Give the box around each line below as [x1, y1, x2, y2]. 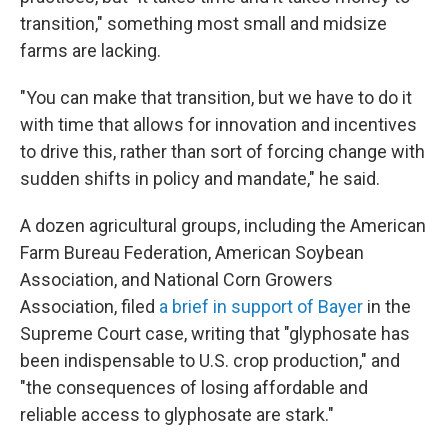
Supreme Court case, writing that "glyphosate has [20, 323, 410, 344]
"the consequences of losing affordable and [20, 377, 368, 398]
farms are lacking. [20, 40, 161, 61]
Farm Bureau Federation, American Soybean [20, 242, 364, 263]
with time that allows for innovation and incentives [20, 114, 417, 135]
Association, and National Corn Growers [20, 269, 333, 290]
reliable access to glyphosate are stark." [20, 404, 334, 425]
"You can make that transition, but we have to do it [20, 87, 412, 108]
